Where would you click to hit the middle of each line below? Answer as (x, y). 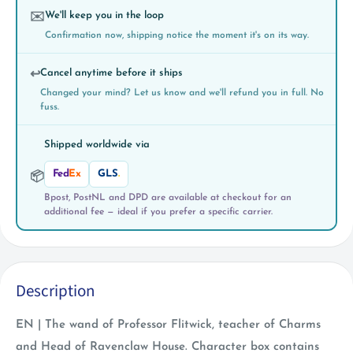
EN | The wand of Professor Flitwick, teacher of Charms (168, 325)
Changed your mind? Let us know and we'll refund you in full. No (182, 93)
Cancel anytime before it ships (111, 73)
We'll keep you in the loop (104, 16)
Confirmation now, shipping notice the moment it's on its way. (176, 36)
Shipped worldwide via (97, 145)
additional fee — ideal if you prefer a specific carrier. (158, 212)
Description (55, 290)
